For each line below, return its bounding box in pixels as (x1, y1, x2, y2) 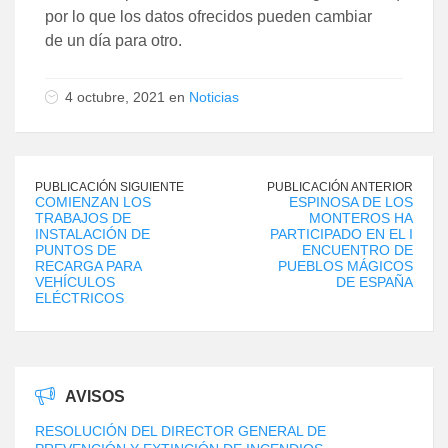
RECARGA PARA (35, 257, 141, 274)
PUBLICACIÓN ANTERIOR (267, 179, 413, 194)
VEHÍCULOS (35, 273, 115, 290)
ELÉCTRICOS (35, 289, 124, 306)
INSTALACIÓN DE (35, 225, 150, 242)
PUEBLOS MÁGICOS (278, 257, 413, 274)
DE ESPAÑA (336, 273, 413, 290)
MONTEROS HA (309, 209, 413, 226)
